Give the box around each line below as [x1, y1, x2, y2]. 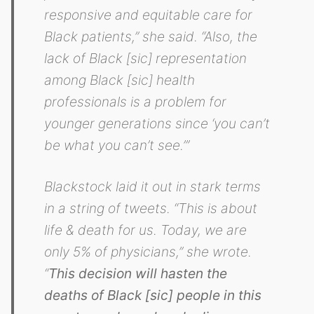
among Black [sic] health [44, 71, 196, 89]
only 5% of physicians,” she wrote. [44, 243, 252, 260]
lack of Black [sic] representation [44, 50, 247, 67]
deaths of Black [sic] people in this [44, 286, 262, 303]
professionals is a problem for [44, 93, 227, 111]
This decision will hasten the [48, 264, 228, 282]
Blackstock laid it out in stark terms [44, 177, 261, 195]
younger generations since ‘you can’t [44, 115, 271, 132]
